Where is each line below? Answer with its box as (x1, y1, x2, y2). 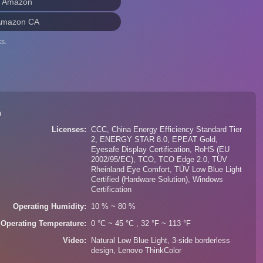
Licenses (52, 126, 85, 134)
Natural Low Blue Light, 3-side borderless (91, 237, 231, 245)
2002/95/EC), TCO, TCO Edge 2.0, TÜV (91, 156, 228, 164)
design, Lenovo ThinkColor (91, 247, 182, 255)
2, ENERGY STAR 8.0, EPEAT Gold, (91, 136, 218, 144)
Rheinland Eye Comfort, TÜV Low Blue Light (91, 166, 242, 174)
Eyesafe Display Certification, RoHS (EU (91, 146, 230, 154)
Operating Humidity (13, 203, 85, 211)
